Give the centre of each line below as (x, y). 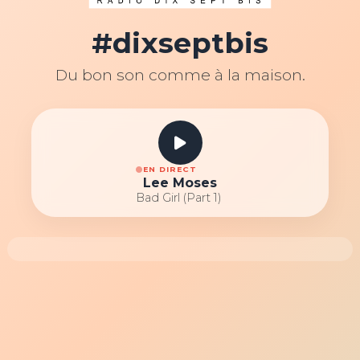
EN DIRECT (170, 170)
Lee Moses (180, 183)
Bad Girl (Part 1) (180, 198)
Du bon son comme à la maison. (180, 75)
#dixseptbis (180, 43)
